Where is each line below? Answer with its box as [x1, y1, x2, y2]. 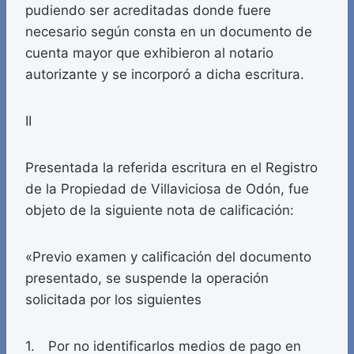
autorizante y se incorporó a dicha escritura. [25, 66, 304, 83]
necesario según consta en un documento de [25, 24, 312, 40]
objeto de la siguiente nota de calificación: [25, 202, 294, 219]
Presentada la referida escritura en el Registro [25, 160, 318, 176]
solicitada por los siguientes [25, 292, 201, 308]
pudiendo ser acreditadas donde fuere [25, 2, 271, 19]
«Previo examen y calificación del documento [25, 249, 311, 265]
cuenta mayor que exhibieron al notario [25, 45, 273, 62]
